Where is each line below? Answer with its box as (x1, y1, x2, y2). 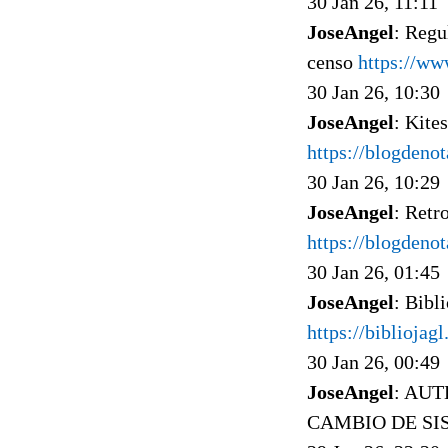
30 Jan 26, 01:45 (307, 260, 440, 283)
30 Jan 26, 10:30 (307, 80, 440, 103)
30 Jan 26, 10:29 (307, 170, 440, 193)
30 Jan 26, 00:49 (307, 350, 440, 373)
